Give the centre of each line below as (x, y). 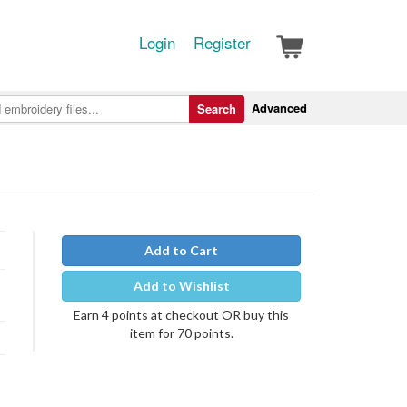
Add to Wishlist (181, 286)
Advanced (279, 108)
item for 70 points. (181, 333)
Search (217, 109)
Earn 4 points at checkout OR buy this (181, 315)
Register (222, 42)
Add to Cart (181, 250)
